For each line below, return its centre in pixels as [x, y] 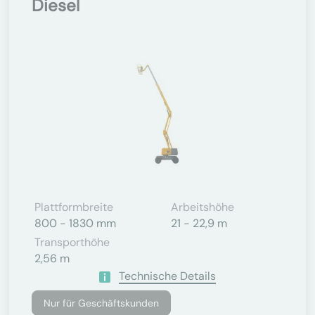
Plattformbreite [74, 207]
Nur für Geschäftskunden [101, 303]
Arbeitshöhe [202, 207]
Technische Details [167, 276]
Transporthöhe [72, 242]
